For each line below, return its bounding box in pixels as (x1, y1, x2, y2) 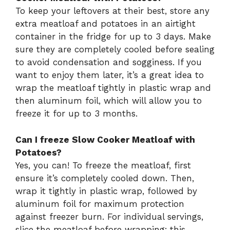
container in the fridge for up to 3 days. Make (15, 31, 211, 42)
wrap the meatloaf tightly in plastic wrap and (15, 83, 211, 93)
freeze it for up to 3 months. (15, 108, 138, 119)
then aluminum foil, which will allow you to (15, 95, 202, 106)
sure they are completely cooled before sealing (15, 44, 215, 55)
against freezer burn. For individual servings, (15, 211, 203, 222)
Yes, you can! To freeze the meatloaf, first (15, 160, 191, 170)
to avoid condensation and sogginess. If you (15, 57, 202, 68)
